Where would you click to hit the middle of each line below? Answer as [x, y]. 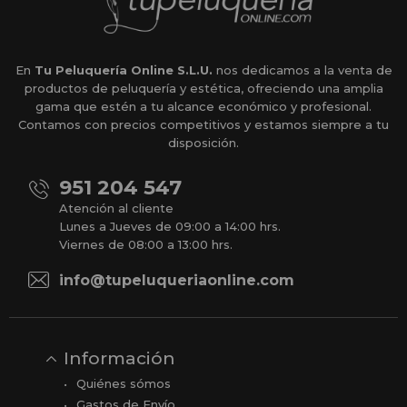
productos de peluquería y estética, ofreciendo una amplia [203, 89]
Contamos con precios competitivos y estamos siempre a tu [203, 125]
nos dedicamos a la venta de [302, 70]
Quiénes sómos [124, 384]
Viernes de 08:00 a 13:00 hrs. [146, 245]
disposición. [203, 143]
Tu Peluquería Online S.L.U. [123, 70]
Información [119, 359]
